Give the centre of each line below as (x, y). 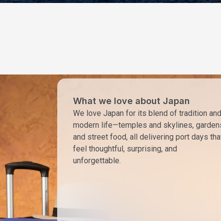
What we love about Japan (131, 101)
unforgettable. (97, 160)
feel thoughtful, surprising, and (125, 148)
